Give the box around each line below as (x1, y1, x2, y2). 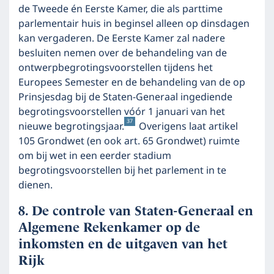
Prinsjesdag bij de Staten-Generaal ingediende (18, 89, 232, 105)
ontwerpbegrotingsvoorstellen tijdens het (18, 60, 213, 76)
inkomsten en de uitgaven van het (18, 236, 228, 251)
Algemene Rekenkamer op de (18, 220, 200, 235)
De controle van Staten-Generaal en (32, 203, 253, 218)
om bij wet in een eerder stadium (18, 148, 171, 164)
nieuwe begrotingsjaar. (18, 119, 124, 135)
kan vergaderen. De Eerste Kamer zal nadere (18, 31, 225, 46)
